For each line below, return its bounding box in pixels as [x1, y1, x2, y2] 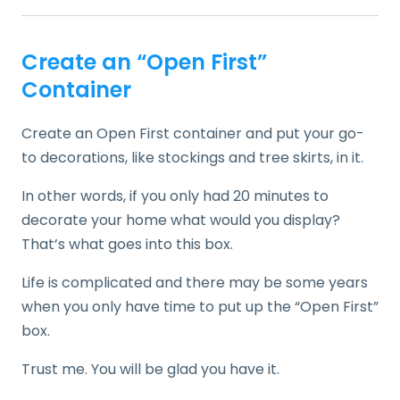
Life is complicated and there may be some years [21, 272, 368, 294]
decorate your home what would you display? [21, 210, 340, 231]
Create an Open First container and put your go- [21, 123, 364, 145]
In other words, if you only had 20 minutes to [21, 186, 329, 207]
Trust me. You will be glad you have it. [21, 359, 279, 380]
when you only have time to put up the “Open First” [21, 296, 379, 318]
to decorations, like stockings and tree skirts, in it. [21, 147, 363, 169]
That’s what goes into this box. [21, 234, 233, 255]
